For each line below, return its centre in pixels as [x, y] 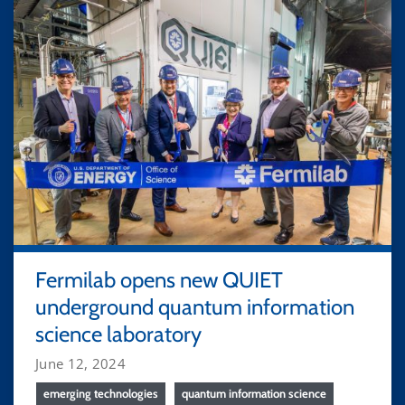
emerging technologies [101, 393]
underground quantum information [195, 306]
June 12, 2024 [80, 363]
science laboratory [118, 334]
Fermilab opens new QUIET [159, 279]
